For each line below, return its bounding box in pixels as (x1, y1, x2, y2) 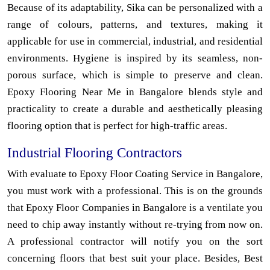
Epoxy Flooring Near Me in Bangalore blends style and (7, 86, 263, 98)
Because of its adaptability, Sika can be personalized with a (7, 2, 263, 14)
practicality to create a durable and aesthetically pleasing (7, 103, 263, 115)
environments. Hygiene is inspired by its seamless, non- (7, 52, 263, 64)
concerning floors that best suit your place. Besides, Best (7, 253, 263, 265)
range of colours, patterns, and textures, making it (7, 19, 263, 31)
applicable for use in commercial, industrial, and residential (7, 36, 263, 48)
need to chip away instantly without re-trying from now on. (7, 219, 263, 231)
